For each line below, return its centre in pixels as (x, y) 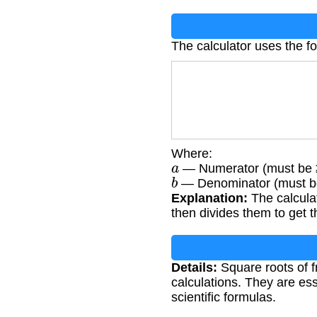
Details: (194, 268)
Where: (192, 154)
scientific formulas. (224, 298)
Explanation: (209, 198)
